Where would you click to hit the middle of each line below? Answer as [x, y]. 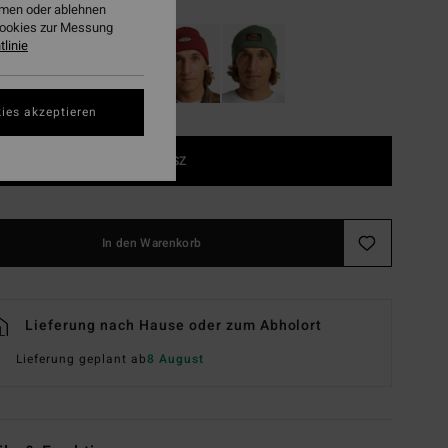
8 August [175, 359]
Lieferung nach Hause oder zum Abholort [174, 326]
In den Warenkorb [151, 243]
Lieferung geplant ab [81, 359]
